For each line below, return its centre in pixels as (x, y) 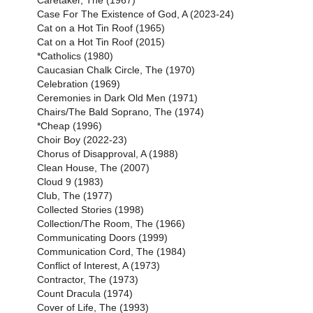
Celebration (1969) (79, 84)
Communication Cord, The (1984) (111, 252)
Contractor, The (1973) (88, 279)
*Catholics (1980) (75, 56)
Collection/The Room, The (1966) (111, 224)
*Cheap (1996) (70, 126)
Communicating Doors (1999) (102, 238)
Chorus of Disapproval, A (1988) (108, 154)
